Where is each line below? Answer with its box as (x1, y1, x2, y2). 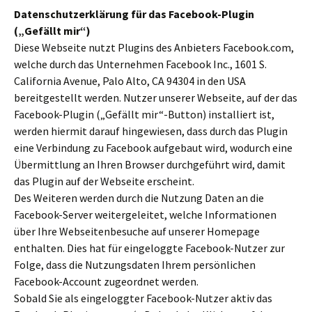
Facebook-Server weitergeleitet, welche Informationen (14, 208, 276, 221)
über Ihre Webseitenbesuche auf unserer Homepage (14, 224, 260, 238)
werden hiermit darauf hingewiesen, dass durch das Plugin (14, 124, 288, 138)
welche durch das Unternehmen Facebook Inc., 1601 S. (14, 57, 267, 71)
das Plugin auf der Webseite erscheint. (14, 174, 194, 188)
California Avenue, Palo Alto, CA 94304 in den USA (14, 74, 246, 88)
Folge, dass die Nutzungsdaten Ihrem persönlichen (14, 258, 256, 272)
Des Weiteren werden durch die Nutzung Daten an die (14, 191, 264, 205)
